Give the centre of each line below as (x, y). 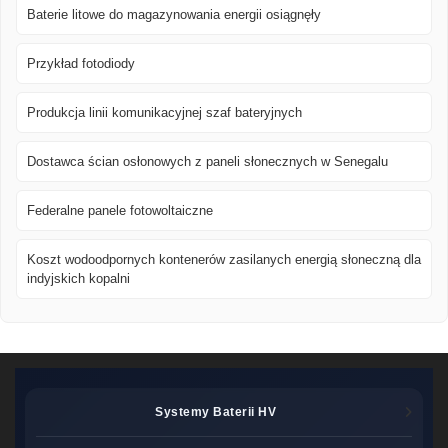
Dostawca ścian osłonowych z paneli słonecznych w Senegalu (207, 162)
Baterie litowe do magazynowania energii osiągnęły (174, 15)
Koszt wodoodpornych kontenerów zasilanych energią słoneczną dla (224, 260)
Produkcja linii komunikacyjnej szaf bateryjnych (164, 113)
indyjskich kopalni (78, 279)
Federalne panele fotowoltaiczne (120, 211)
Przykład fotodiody (81, 64)
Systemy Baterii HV (216, 411)
